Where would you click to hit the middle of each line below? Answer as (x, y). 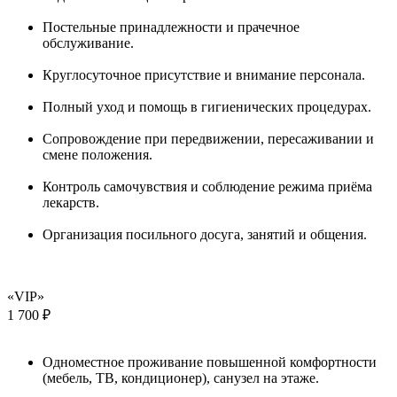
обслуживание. (88, 43)
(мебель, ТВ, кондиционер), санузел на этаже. (181, 378)
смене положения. (97, 154)
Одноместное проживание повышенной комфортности (210, 362)
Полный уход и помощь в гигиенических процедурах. (207, 106)
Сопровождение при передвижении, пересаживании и (208, 138)
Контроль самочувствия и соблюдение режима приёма (207, 186)
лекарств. (71, 202)
